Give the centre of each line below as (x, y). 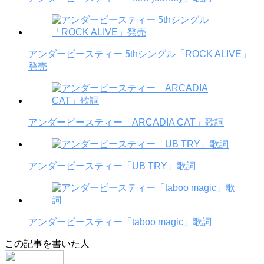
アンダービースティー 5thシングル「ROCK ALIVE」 (140, 54)
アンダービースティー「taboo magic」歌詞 (120, 222)
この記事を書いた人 (47, 243)
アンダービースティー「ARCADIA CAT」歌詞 (126, 122)
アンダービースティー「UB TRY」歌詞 (112, 166)
